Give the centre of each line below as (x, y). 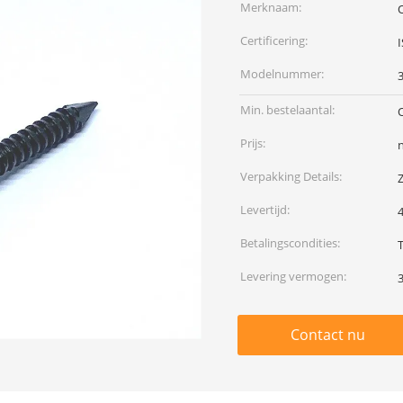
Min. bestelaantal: (287, 110)
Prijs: (253, 143)
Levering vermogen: (293, 276)
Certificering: (274, 40)
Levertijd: (265, 210)
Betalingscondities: (290, 243)
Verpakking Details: (291, 176)
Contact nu (327, 335)
